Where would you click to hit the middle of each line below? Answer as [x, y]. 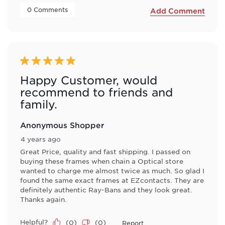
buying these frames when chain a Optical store [102, 161]
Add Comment [178, 11]
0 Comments [48, 10]
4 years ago [41, 139]
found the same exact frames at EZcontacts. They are [112, 180]
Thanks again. [43, 199]
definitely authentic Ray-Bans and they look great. [106, 190]
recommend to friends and [96, 92]
